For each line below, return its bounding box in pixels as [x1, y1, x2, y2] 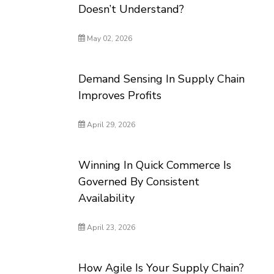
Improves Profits [78, 88, 162, 103]
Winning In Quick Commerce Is [78, 158, 232, 172]
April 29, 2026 [85, 120, 136, 130]
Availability [78, 191, 135, 206]
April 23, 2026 [85, 223, 136, 232]
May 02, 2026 [85, 34, 133, 43]
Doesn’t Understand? [78, 2, 185, 17]
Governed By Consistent [78, 174, 200, 189]
